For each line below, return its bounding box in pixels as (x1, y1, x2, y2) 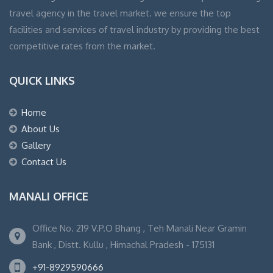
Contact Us (21, 156, 66, 168)
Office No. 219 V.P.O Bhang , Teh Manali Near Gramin (32, 222, 247, 235)
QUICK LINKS (9, 74, 75, 88)
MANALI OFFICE (9, 190, 88, 204)
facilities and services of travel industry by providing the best (9, 24, 260, 36)
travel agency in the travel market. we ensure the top (9, 7, 231, 19)
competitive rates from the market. (9, 40, 155, 52)
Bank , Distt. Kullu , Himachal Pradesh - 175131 (32, 239, 214, 251)
